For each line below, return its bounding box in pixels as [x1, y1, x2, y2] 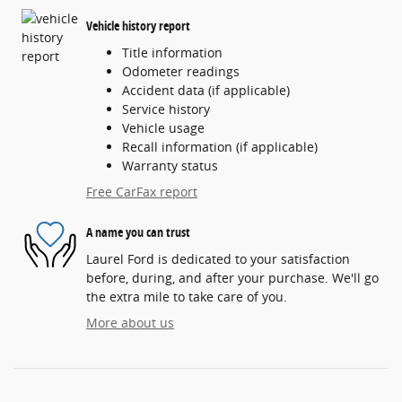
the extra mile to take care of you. [86, 287, 287, 305]
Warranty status [122, 156, 218, 174]
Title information [122, 43, 223, 61]
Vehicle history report [86, 17, 190, 35]
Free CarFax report [86, 182, 197, 200]
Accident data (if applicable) [122, 81, 290, 99]
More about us [86, 313, 174, 331]
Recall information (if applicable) [122, 137, 318, 155]
